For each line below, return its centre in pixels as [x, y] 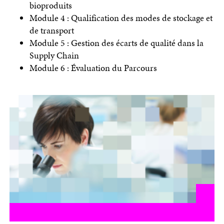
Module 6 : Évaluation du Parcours [93, 67]
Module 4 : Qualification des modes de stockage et [121, 17]
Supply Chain [54, 55]
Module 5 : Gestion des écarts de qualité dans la [116, 42]
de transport [51, 30]
